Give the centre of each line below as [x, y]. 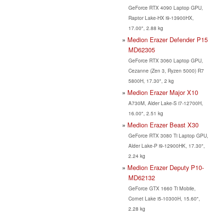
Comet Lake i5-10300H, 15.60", [164, 198]
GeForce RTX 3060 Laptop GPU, [165, 60]
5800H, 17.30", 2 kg [151, 80]
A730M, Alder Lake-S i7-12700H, [165, 103]
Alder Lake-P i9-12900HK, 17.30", [166, 145]
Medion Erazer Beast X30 [163, 124]
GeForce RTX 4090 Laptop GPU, [165, 7]
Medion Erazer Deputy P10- [166, 167]
